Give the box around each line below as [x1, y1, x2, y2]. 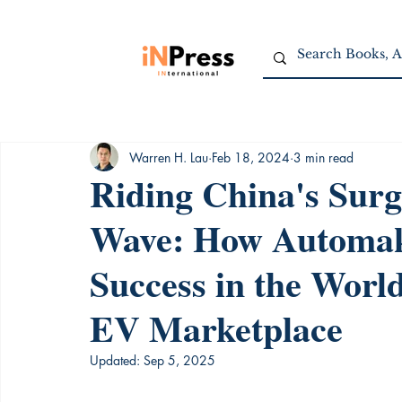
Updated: [90, 352, 144, 369]
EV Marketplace [90, 301, 343, 354]
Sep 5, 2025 [144, 352, 215, 369]
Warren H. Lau [129, 148, 208, 166]
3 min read [293, 148, 354, 166]
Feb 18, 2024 [212, 148, 290, 166]
